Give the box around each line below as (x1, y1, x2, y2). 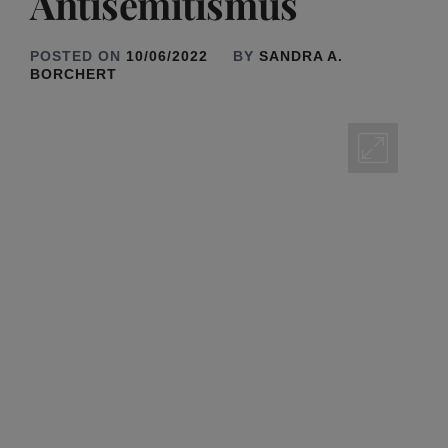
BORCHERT (30, 65, 117, 82)
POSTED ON (30, 47, 126, 64)
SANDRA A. (259, 47, 343, 64)
